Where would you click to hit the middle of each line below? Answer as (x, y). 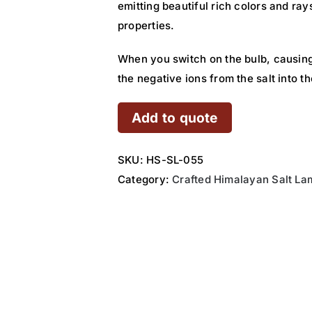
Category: (145, 179)
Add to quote (175, 118)
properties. (146, 25)
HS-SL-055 (175, 160)
